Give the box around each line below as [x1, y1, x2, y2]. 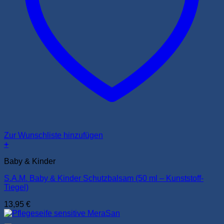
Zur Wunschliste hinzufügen [4, 130, 103, 139]
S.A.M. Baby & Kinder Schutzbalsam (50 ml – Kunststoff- [4, 173, 203, 182]
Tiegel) [4, 182, 28, 191]
